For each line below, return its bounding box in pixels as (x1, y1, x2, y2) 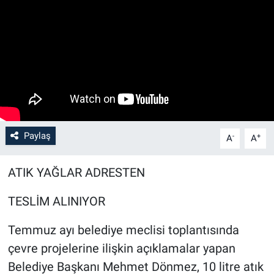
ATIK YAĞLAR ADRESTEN (7, 165, 145, 180)
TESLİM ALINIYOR (7, 194, 105, 209)
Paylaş (23, 130, 51, 142)
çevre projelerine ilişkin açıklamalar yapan (7, 241, 235, 256)
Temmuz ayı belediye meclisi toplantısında (7, 223, 239, 238)
